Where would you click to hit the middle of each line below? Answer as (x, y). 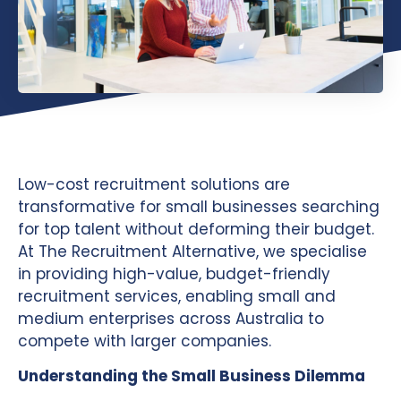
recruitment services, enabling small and (177, 296)
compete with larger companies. (145, 341)
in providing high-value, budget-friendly (174, 273)
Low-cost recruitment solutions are (154, 184)
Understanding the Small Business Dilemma (192, 376)
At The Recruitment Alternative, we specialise (192, 251)
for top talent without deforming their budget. (196, 229)
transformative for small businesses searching (199, 206)
